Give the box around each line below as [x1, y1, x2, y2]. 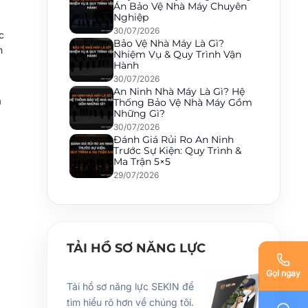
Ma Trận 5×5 [113, 155, 170, 168]
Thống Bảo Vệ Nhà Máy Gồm [113, 96, 252, 109]
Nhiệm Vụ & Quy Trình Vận [113, 48, 241, 60]
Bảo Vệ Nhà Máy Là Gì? [113, 37, 224, 49]
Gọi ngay [266, 267, 300, 278]
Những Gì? [113, 107, 165, 120]
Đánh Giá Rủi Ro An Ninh [113, 133, 234, 146]
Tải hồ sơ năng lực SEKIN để [67, 280, 194, 293]
